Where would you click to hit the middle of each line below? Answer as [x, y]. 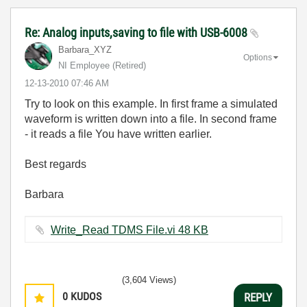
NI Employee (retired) [102, 65]
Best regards [56, 164]
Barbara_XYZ [85, 50]
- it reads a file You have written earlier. [118, 134]
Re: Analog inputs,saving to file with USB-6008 [137, 33]
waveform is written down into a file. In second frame [151, 119]
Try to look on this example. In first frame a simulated [151, 104]
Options [258, 57]
